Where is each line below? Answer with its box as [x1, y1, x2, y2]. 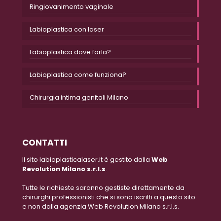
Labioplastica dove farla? [30, 47, 111, 57]
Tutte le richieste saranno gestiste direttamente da [22, 183, 184, 193]
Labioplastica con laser [30, 25, 104, 35]
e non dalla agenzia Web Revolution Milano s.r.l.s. [22, 202, 179, 212]
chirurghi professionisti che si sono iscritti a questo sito [22, 192, 195, 202]
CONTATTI [22, 137, 67, 149]
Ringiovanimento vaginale [30, 2, 113, 12]
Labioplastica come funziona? [30, 70, 126, 80]
